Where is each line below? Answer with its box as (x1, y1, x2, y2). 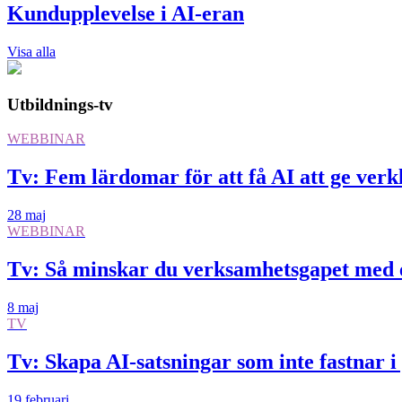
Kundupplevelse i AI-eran (7, 2, 244, 26)
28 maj (7, 207, 46, 223)
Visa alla (7, 43, 56, 59)
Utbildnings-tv (7, 94, 113, 114)
